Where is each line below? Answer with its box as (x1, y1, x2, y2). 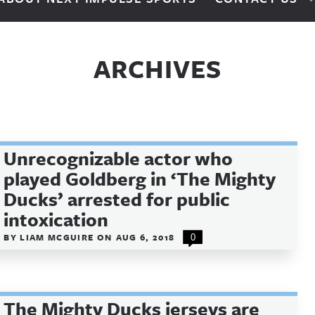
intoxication (4, 206, 109, 233)
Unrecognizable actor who (4, 145, 233, 172)
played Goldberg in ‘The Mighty (4, 165, 276, 192)
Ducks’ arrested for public (4, 186, 231, 212)
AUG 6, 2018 (115, 231, 175, 243)
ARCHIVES (94, 51, 221, 86)
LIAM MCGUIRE (20, 231, 97, 243)
